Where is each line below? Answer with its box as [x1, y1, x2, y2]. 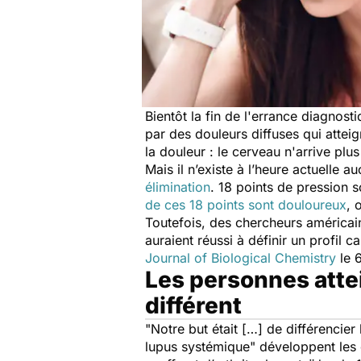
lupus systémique [145, 338, 250, 355]
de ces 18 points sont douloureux [145, 197, 346, 213]
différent [145, 292, 242, 319]
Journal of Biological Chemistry [145, 250, 336, 266]
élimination [145, 179, 210, 195]
